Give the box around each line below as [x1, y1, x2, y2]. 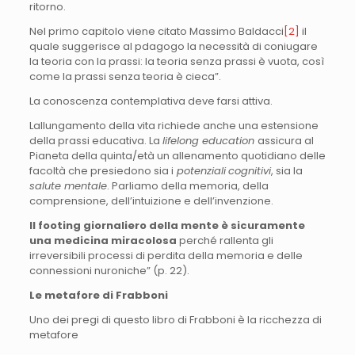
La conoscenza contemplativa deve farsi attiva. [29, 93, 273, 109]
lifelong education [162, 132, 258, 148]
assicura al [257, 132, 314, 148]
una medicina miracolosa [29, 232, 177, 248]
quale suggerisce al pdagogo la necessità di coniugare [29, 38, 318, 54]
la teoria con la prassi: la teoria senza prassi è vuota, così [29, 53, 324, 69]
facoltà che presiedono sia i [29, 162, 174, 178]
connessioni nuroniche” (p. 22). [29, 262, 189, 278]
